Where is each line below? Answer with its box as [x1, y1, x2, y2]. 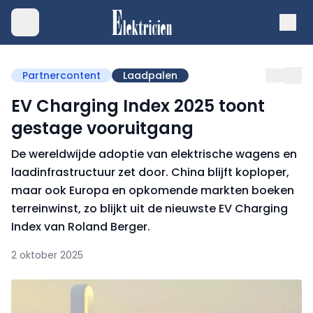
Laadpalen [123, 68, 177, 82]
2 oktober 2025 [11, 248, 83, 262]
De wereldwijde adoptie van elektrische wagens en [11, 146, 297, 162]
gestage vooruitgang [11, 117, 194, 140]
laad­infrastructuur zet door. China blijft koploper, [11, 164, 289, 180]
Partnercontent [22, 68, 101, 82]
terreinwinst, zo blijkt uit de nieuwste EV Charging [11, 201, 288, 217]
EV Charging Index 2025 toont [11, 94, 265, 117]
